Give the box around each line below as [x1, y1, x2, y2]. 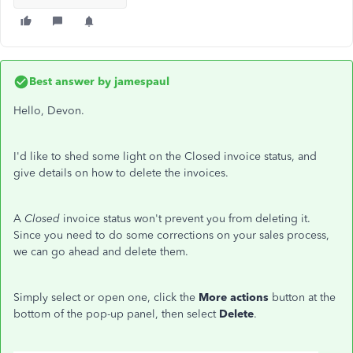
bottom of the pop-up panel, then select [13, 307, 219, 321]
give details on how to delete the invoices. [13, 166, 232, 180]
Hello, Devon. [13, 104, 87, 117]
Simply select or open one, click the [13, 291, 199, 304]
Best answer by [29, 75, 111, 88]
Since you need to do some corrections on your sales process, [13, 229, 329, 242]
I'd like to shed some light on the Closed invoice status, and [13, 150, 317, 163]
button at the [272, 291, 336, 304]
